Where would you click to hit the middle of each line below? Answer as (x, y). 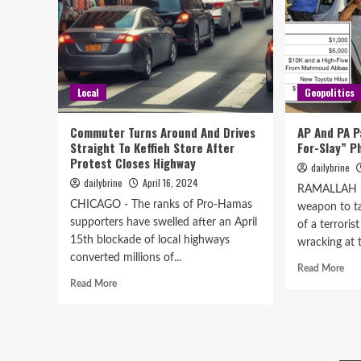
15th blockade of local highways (150, 240)
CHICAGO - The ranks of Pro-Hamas (161, 205)
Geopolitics (330, 92)
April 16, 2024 (170, 183)
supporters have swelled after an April (164, 222)
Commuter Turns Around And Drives (163, 132)
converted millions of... (126, 258)
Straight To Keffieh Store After (152, 147)
